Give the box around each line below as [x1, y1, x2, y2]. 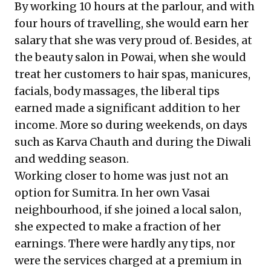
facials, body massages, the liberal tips [15, 84, 220, 98]
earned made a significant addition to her [15, 101, 240, 115]
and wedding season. [15, 152, 129, 166]
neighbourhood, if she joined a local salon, [15, 203, 241, 217]
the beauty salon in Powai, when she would [15, 50, 246, 64]
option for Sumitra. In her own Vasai [15, 186, 210, 200]
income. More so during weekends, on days [15, 118, 247, 132]
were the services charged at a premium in [15, 253, 242, 267]
